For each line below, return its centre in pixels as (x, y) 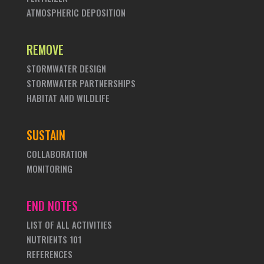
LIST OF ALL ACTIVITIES (69, 225)
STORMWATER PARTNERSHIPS (81, 83)
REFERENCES (49, 254)
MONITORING (49, 169)
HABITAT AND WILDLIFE (68, 98)
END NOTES (52, 206)
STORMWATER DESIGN (66, 68)
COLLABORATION (57, 154)
